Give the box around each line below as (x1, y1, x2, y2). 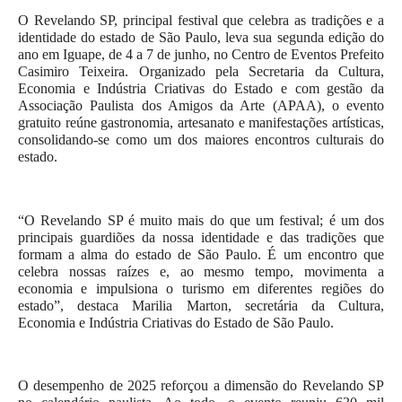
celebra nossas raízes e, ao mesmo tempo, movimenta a (18, 263, 384, 279)
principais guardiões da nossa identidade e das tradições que (18, 229, 384, 245)
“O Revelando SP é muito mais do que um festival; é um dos (18, 212, 384, 228)
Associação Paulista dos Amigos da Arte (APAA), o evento (18, 98, 384, 114)
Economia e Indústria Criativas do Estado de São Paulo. (18, 314, 334, 330)
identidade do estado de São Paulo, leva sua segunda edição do (18, 30, 384, 46)
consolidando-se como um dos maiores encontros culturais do (18, 132, 384, 148)
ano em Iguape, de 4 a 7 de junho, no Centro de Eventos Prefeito (18, 47, 384, 63)
